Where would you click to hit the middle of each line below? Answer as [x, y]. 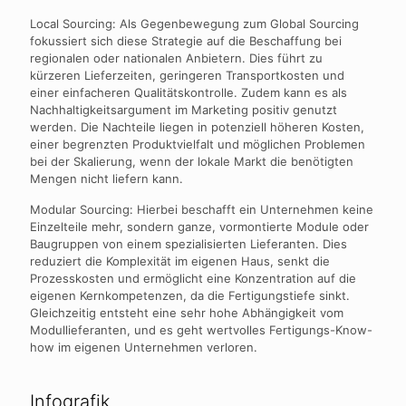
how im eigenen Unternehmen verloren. [144, 347]
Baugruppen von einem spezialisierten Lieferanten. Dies [188, 244]
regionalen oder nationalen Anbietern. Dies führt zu [176, 58]
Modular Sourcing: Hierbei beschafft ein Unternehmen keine [202, 209]
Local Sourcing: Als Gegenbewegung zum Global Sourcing [194, 24]
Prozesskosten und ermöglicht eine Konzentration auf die [193, 278]
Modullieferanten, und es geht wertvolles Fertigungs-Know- [201, 330]
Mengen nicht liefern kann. [106, 179]
